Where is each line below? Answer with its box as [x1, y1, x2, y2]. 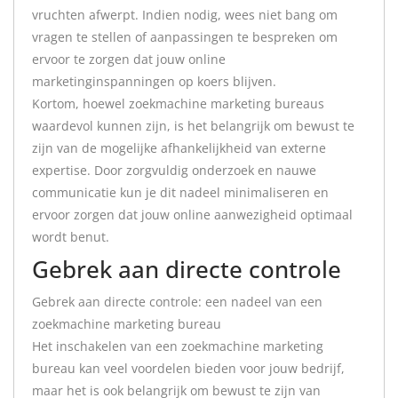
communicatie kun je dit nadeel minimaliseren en [32, 184, 329, 201]
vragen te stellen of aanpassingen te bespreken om [32, 28, 338, 45]
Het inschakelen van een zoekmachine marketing [32, 338, 323, 354]
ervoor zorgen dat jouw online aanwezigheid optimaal [32, 206, 353, 223]
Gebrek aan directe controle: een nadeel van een [32, 293, 322, 310]
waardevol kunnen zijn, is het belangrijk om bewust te [32, 117, 354, 134]
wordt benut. [32, 228, 109, 245]
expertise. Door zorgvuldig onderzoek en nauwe [32, 162, 316, 179]
